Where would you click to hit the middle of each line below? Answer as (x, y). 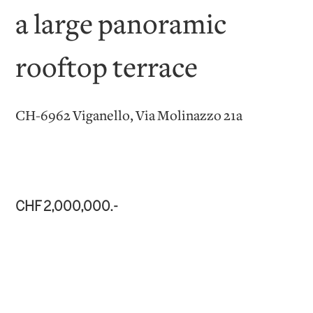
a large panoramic (121, 27)
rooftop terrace (107, 70)
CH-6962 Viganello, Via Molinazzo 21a (129, 116)
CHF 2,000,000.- (67, 207)
